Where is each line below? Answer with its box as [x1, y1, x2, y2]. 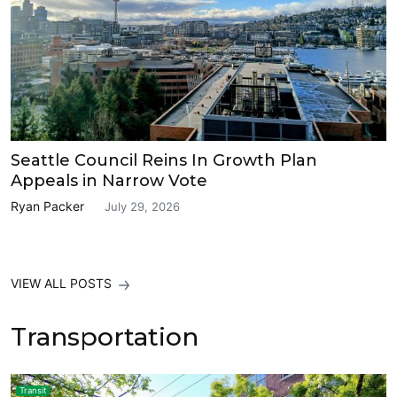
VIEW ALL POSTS [11, 276, 115, 292]
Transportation [11, 322, 198, 353]
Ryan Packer [11, 198, 84, 214]
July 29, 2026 [105, 198, 180, 214]
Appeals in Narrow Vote [11, 170, 207, 191]
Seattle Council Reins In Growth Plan [11, 150, 317, 170]
